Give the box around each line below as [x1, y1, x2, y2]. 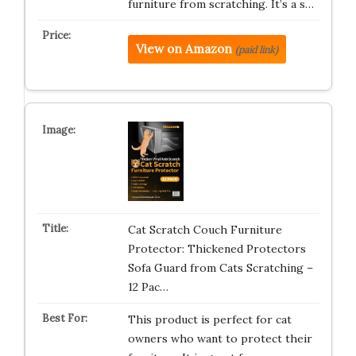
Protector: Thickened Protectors [127, 242, 306, 256]
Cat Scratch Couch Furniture [127, 222, 282, 237]
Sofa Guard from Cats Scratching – [127, 261, 313, 275]
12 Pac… [127, 280, 168, 294]
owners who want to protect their [127, 331, 312, 346]
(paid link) [234, 44, 278, 56]
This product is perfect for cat [127, 312, 292, 327]
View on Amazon [135, 41, 232, 56]
